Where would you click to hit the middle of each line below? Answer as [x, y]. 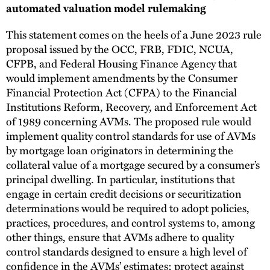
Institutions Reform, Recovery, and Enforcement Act [131, 106]
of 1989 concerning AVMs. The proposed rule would [129, 121]
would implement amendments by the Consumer [122, 77]
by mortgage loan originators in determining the [120, 149]
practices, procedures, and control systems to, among [130, 222]
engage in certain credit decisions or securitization [124, 193]
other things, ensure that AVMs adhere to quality [120, 236]
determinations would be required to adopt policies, [128, 207]
